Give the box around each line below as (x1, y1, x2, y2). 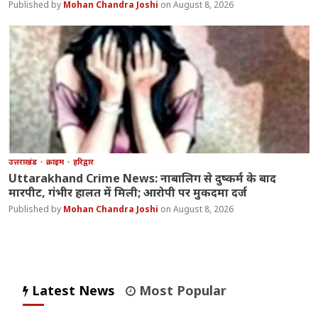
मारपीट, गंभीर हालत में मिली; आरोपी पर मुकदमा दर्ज (9, 185, 248, 201)
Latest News (28, 282, 116, 300)
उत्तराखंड (9, 156, 40, 168)
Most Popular (136, 282, 227, 300)
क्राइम (46, 156, 67, 168)
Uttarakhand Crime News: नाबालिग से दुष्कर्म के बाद (9, 170, 277, 187)
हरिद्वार (73, 156, 94, 168)
